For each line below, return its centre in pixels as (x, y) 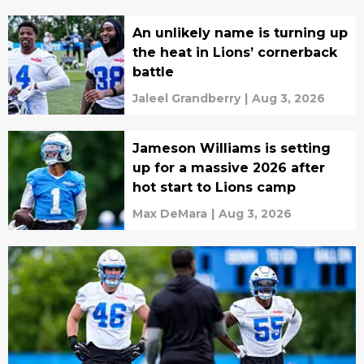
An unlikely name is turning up (240, 32)
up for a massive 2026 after (228, 167)
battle (153, 71)
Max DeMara (169, 213)
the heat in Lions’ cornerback (234, 52)
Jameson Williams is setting (231, 148)
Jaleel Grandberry (186, 98)
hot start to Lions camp (214, 187)
